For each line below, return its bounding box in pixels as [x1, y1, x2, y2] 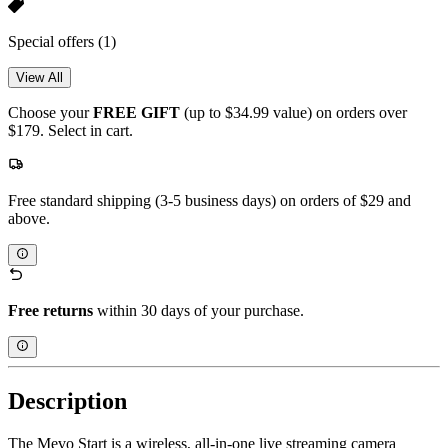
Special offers [8, 32, 98, 50]
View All [16, 69, 63, 85]
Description [8, 388, 127, 415]
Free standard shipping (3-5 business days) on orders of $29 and [8, 191, 411, 209]
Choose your [8, 103, 93, 121]
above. [8, 209, 50, 227]
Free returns [8, 302, 93, 320]
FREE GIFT [93, 103, 180, 121]
